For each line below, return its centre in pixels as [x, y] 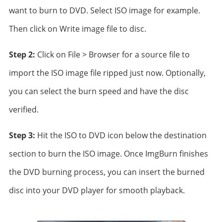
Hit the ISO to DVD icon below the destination [121, 135]
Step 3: [22, 135]
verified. [24, 110]
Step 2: [22, 55]
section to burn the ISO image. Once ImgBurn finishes [108, 154]
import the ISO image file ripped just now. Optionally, [107, 73]
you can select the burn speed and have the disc [99, 91]
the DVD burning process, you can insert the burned [107, 172]
